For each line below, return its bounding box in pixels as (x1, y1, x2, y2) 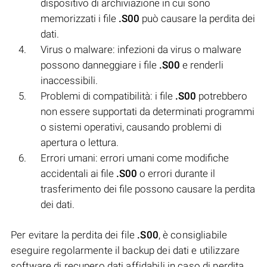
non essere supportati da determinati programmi (41, 105, 254, 117)
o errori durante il (137, 167, 215, 179)
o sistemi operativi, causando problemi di (41, 120, 222, 133)
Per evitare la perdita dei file (11, 228, 138, 241)
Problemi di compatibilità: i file (41, 89, 175, 102)
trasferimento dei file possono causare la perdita (41, 182, 255, 195)
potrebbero (196, 89, 247, 102)
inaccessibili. (41, 74, 98, 86)
